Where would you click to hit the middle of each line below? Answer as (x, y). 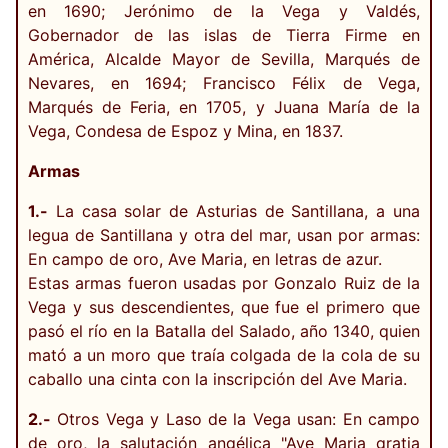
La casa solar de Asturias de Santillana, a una (234, 210)
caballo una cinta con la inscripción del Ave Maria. (217, 378)
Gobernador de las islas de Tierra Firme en (224, 34)
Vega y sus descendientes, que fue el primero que (224, 306)
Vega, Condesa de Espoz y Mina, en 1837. (185, 130)
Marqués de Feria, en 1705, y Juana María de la (224, 106)
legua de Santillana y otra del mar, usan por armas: (224, 234)
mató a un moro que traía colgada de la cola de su (224, 354)
